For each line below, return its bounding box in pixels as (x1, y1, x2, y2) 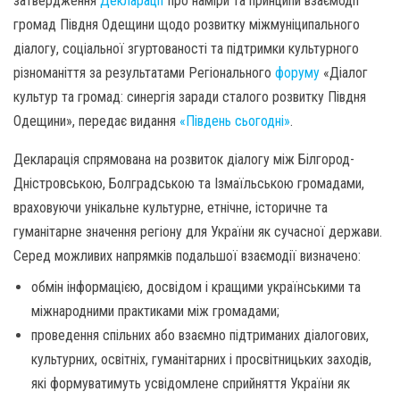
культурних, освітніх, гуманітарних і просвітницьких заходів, (31, 351, 371, 368)
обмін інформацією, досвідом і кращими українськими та (31, 279, 361, 296)
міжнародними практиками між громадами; (31, 303, 279, 320)
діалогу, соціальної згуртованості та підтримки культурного (13, 40, 359, 57)
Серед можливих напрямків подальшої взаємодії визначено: (13, 247, 361, 264)
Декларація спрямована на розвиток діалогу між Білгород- (13, 151, 354, 168)
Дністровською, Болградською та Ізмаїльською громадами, (13, 175, 364, 192)
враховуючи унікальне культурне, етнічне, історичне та (13, 199, 328, 216)
